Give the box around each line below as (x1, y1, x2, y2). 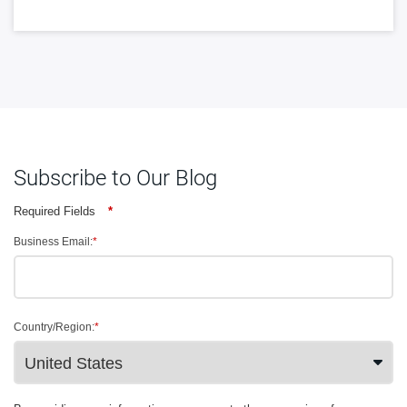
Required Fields (14, 204, 99, 219)
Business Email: (14, 235, 93, 249)
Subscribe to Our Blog (14, 165, 217, 192)
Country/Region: (14, 321, 94, 334)
